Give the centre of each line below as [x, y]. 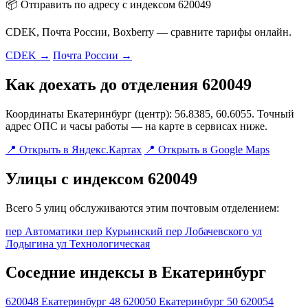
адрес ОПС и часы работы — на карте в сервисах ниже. [136, 126]
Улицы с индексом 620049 [101, 178]
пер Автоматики [46, 231]
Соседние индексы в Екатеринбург [136, 273]
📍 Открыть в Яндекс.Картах [74, 149]
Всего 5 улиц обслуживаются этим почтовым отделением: [142, 208]
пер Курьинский [126, 231]
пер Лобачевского [209, 231]
